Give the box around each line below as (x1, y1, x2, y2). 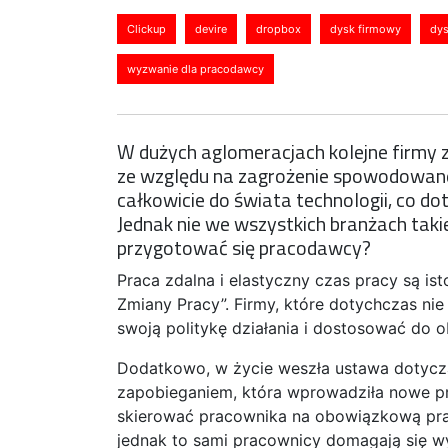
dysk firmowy (330, 21, 401, 36)
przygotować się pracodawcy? (117, 231, 371, 263)
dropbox (256, 21, 301, 36)
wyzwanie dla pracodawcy (127, 61, 264, 76)
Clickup (127, 21, 166, 36)
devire (195, 21, 227, 36)
